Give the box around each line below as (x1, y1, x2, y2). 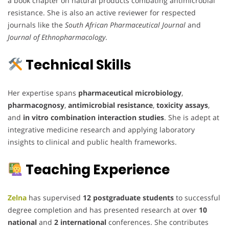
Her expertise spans (8, 87, 78, 98)
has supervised (27, 192, 83, 202)
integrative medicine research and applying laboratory (8, 124, 195, 134)
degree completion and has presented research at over (8, 204, 199, 215)
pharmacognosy (8, 100, 64, 110)
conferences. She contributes (106, 217, 209, 227)
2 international (54, 217, 106, 227)
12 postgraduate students (83, 192, 174, 202)
